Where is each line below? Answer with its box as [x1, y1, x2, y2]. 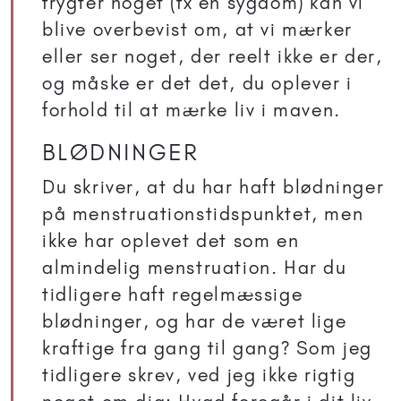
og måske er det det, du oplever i [42, 72, 353, 95]
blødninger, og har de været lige [42, 310, 347, 333]
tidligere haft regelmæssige [42, 283, 303, 306]
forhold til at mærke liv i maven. [42, 98, 341, 122]
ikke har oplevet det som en [42, 229, 300, 252]
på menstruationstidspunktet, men [42, 202, 364, 226]
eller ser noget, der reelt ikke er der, [42, 45, 383, 68]
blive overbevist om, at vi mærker [42, 18, 353, 41]
